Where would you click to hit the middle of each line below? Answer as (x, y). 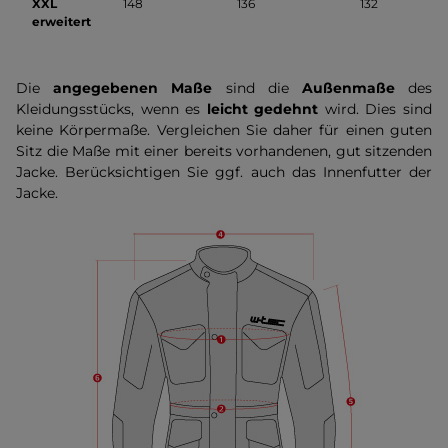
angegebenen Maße (133, 88)
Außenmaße (355, 88)
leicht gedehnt (259, 109)
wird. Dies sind (375, 109)
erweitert (61, 21)
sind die (257, 88)
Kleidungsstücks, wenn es (108, 109)
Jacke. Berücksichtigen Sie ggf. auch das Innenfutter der (224, 172)
